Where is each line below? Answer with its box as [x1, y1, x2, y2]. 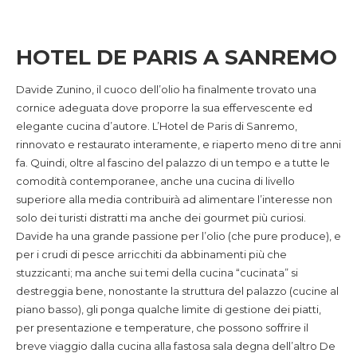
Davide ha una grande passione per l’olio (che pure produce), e [16, 229, 341, 242]
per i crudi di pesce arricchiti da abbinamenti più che [16, 248, 287, 261]
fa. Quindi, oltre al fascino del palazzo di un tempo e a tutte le [16, 156, 330, 169]
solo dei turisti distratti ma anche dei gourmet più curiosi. [16, 211, 306, 224]
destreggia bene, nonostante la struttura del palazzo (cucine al [16, 284, 339, 297]
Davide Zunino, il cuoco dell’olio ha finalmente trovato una [16, 83, 316, 96]
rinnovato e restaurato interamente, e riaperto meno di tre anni [16, 138, 341, 151]
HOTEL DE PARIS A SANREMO [16, 45, 337, 70]
